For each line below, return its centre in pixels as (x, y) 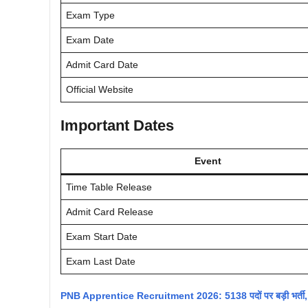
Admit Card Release (110, 212)
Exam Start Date (102, 237)
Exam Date (90, 40)
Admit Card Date (102, 65)
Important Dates (117, 126)
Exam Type (90, 15)
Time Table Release (109, 187)
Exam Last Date (101, 262)
